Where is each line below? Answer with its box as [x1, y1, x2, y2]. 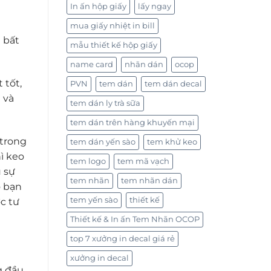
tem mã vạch [117, 157, 169, 166]
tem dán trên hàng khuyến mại [70, 118, 195, 128]
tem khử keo [146, 137, 197, 147]
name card [70, 60, 113, 70]
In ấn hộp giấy [70, 2, 126, 11]
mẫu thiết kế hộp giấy [70, 41, 157, 50]
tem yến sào [70, 195, 118, 205]
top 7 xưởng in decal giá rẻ [70, 234, 175, 244]
